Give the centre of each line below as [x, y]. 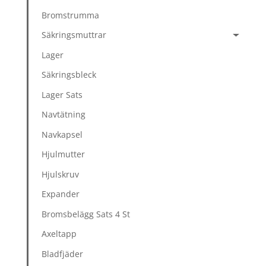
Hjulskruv [61, 174]
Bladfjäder [63, 254]
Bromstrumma [71, 15]
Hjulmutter [64, 154]
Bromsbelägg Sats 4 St [86, 214]
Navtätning [64, 115]
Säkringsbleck [69, 75]
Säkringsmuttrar [74, 35]
